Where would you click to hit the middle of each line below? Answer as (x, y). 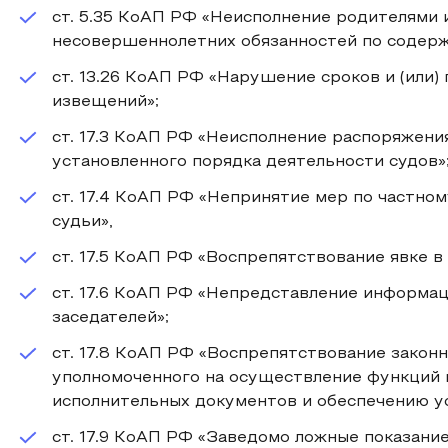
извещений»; (105, 102)
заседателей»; (110, 318)
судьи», (82, 222)
